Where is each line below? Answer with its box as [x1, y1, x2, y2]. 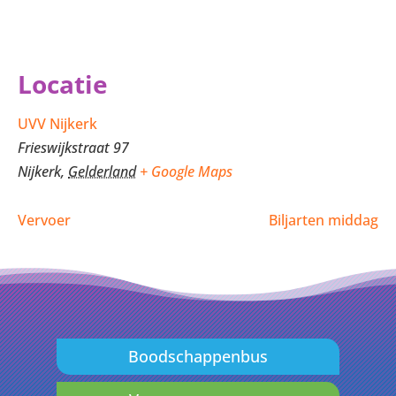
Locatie [18, 67, 108, 101]
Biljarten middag [269, 210, 378, 230]
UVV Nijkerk [18, 114, 97, 133]
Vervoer [18, 210, 71, 230]
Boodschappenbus [127, 346, 268, 368]
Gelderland [68, 162, 136, 181]
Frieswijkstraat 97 [18, 138, 129, 157]
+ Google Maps [140, 162, 232, 181]
